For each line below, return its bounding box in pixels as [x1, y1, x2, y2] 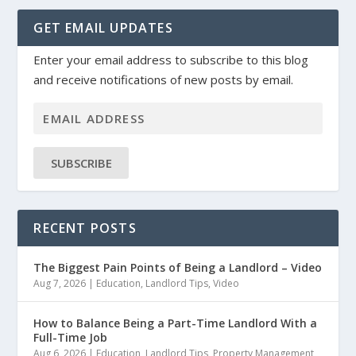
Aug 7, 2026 [33, 276, 87, 290]
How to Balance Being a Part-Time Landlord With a [33, 315, 318, 331]
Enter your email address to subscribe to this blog [33, 51, 309, 68]
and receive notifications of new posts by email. [33, 71, 294, 87]
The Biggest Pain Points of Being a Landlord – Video [33, 259, 323, 275]
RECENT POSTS [33, 219, 137, 237]
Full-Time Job [33, 329, 108, 345]
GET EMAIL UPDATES [33, 18, 173, 37]
